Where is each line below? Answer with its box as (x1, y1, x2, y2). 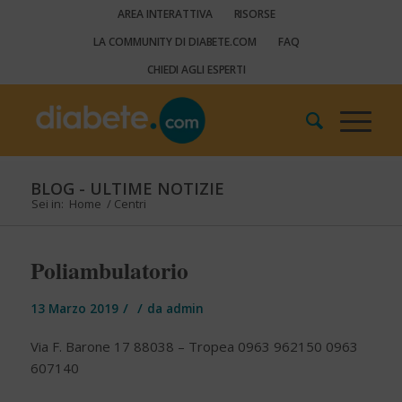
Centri (113, 196, 146, 212)
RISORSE (233, 6, 275, 22)
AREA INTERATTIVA (118, 6, 213, 22)
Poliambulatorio (30, 253, 188, 287)
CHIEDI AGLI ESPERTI (146, 62, 247, 77)
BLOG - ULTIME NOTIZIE (30, 178, 224, 199)
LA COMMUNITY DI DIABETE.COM (93, 34, 257, 49)
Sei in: (31, 196, 64, 212)
